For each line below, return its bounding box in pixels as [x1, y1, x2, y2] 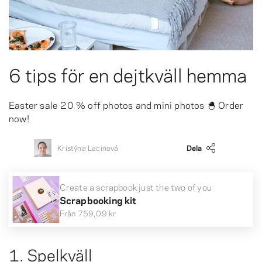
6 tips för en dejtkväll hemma [9, 60, 247, 87]
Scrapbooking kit [59, 193, 137, 206]
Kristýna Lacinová [57, 142, 119, 153]
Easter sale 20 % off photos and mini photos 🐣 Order [9, 97, 244, 111]
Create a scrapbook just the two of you [59, 180, 212, 193]
